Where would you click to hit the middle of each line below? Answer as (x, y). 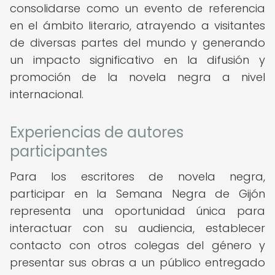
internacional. (47, 94)
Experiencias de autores (97, 132)
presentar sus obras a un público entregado (137, 262)
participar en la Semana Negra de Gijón (137, 194)
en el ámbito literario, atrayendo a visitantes (137, 25)
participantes (59, 151)
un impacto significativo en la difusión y (137, 60)
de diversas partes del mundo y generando (137, 43)
